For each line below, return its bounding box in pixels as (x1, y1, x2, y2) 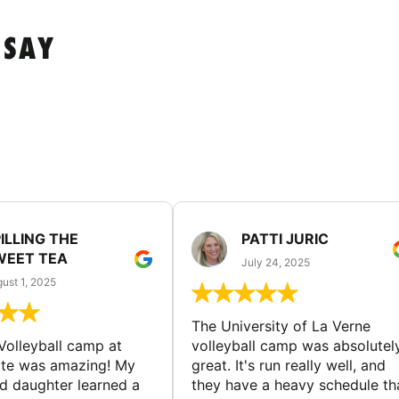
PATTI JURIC (241, 230, 329, 248)
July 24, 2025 (241, 256, 310, 269)
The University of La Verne (191, 316, 370, 335)
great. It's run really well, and (191, 355, 386, 374)
